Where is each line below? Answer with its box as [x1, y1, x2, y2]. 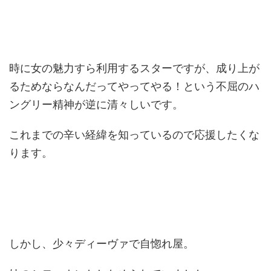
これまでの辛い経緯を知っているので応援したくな [9, 128, 260, 141]
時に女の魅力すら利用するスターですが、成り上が [9, 62, 260, 74]
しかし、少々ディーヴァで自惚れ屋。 [9, 237, 194, 250]
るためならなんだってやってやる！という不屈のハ [9, 80, 260, 93]
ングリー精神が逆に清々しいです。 [9, 98, 183, 111]
